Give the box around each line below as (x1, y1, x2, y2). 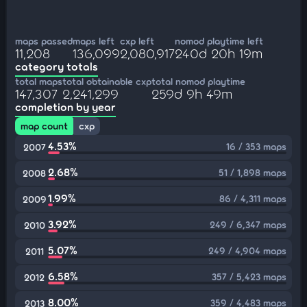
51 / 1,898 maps (219, 167, 286, 178)
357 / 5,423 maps (212, 271, 286, 282)
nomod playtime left (175, 35, 263, 47)
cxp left (120, 35, 154, 47)
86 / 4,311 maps (219, 193, 286, 204)
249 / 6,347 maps (210, 219, 286, 230)
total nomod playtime (151, 75, 245, 87)
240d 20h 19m (175, 45, 262, 61)
